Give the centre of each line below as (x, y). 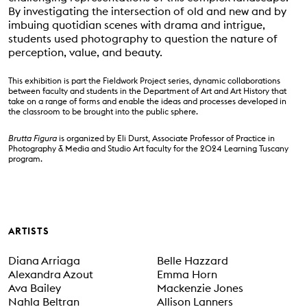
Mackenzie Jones (200, 287)
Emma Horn (187, 274)
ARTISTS (29, 231)
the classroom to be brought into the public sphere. (103, 111)
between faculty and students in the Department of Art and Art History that (148, 90)
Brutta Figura (33, 138)
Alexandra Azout (51, 274)
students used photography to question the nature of (143, 38)
